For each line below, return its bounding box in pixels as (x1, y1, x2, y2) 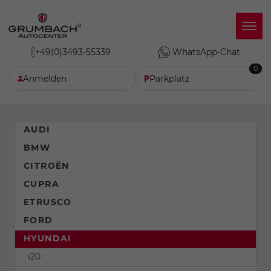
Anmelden (23, 73, 67, 85)
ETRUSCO (24, 197, 72, 208)
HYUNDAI (24, 233, 72, 244)
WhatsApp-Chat (172, 47, 240, 57)
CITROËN (24, 160, 70, 172)
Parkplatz (149, 73, 189, 85)
